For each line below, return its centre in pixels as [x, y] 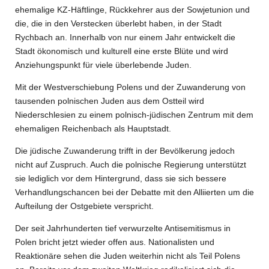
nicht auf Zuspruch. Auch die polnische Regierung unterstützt [131, 165]
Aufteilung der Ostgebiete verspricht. [84, 206]
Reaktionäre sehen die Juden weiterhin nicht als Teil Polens [128, 256]
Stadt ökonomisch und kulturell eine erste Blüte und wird [122, 51]
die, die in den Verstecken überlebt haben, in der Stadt [118, 23]
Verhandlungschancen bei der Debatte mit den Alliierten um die [134, 192]
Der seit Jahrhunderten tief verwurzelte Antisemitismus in [123, 228]
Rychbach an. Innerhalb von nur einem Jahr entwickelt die [125, 37]
